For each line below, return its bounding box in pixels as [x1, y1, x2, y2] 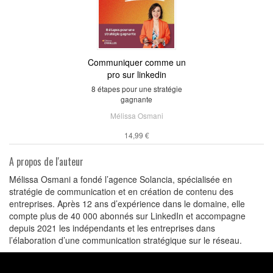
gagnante [121, 93, 152, 104]
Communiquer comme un [87, 55, 186, 68]
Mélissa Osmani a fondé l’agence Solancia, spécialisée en [9, 172, 232, 185]
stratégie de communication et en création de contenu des [9, 185, 233, 197]
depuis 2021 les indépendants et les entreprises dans [9, 221, 215, 234]
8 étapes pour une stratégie [91, 83, 182, 94]
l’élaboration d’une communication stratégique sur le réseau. [9, 233, 242, 246]
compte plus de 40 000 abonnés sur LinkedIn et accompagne [9, 209, 246, 222]
